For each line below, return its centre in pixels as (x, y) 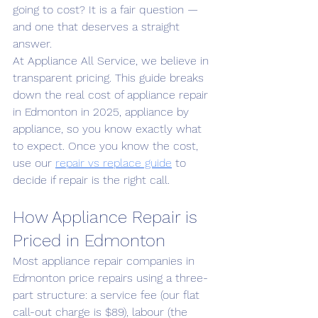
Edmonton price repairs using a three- (110, 278)
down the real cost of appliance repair (112, 95)
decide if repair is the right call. (91, 180)
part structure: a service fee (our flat (108, 295)
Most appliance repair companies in (105, 261)
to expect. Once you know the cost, (107, 146)
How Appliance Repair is (108, 217)
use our (34, 163)
